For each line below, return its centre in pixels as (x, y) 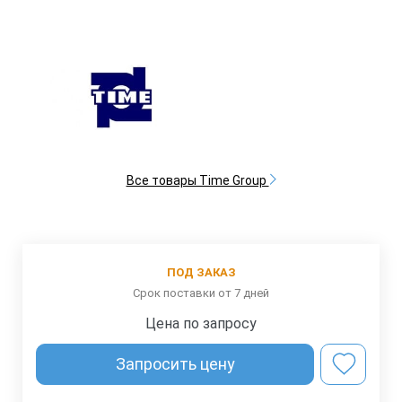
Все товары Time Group (197, 180)
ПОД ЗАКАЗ (201, 272)
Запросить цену (175, 363)
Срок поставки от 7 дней (201, 293)
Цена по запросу (201, 323)
